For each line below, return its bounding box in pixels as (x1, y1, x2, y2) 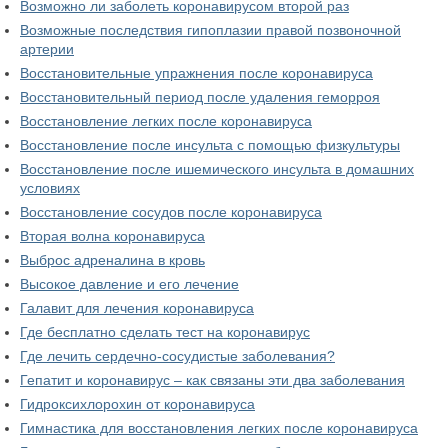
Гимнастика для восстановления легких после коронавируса (20, 420, 418, 437)
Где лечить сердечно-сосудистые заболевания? (20, 348, 335, 365)
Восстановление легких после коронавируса (20, 113, 312, 130)
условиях (20, 180, 80, 197)
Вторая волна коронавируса (20, 228, 205, 245)
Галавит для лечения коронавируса (20, 300, 254, 317)
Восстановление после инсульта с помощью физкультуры (20, 137, 400, 154)
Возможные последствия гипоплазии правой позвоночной (20, 22, 401, 39)
